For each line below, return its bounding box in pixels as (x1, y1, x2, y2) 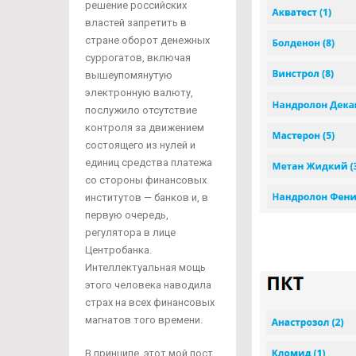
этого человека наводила (85, 279, 211, 292)
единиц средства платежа (85, 157, 212, 169)
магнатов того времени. (85, 314, 203, 327)
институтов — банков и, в (85, 192, 208, 204)
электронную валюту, (85, 87, 193, 99)
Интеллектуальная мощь (85, 261, 206, 274)
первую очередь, (85, 209, 168, 222)
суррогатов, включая (85, 52, 191, 64)
